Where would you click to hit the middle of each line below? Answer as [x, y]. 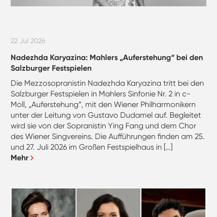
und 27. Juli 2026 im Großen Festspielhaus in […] [92, 147]
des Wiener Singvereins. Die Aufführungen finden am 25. [108, 137]
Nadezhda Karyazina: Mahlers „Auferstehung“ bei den [107, 58]
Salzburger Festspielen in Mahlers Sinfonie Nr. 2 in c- [101, 94]
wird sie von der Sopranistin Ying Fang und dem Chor [104, 126]
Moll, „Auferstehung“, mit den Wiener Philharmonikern [103, 105]
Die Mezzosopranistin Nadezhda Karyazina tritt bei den [108, 83]
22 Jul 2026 [28, 40]
